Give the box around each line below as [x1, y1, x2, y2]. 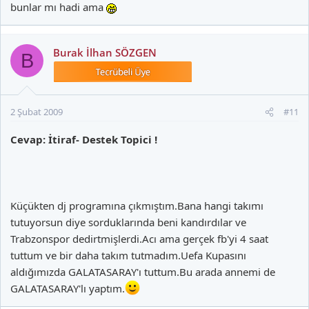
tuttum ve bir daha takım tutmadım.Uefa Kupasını [10, 248, 246, 263]
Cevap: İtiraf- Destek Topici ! [10, 132, 157, 147]
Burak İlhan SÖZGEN [53, 46, 157, 60]
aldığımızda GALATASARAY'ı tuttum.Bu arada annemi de [10, 265, 275, 279]
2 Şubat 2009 [10, 106, 63, 119]
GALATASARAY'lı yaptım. [10, 281, 125, 296]
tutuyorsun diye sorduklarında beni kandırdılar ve [10, 215, 246, 230]
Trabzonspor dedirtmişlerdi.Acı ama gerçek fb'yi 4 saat [10, 232, 268, 246]
